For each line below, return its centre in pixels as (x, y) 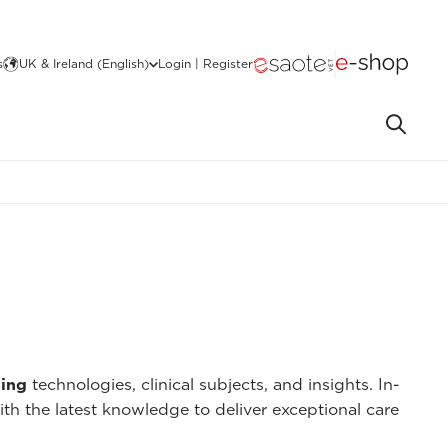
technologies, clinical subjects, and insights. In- (213, 384)
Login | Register (205, 63)
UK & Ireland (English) (84, 63)
